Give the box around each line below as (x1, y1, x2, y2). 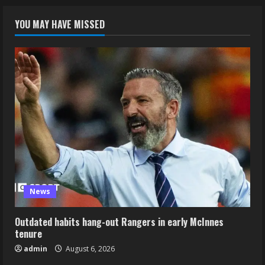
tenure (15, 226, 42, 241)
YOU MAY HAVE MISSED (15, 17, 105, 31)
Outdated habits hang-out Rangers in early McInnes (15, 214, 224, 229)
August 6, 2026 (64, 243, 115, 254)
